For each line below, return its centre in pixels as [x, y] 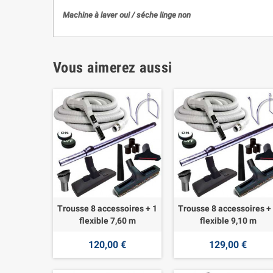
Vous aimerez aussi [113, 67]
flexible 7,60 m [107, 221]
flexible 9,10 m [228, 221]
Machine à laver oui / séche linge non [128, 15]
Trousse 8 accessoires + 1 [108, 209]
